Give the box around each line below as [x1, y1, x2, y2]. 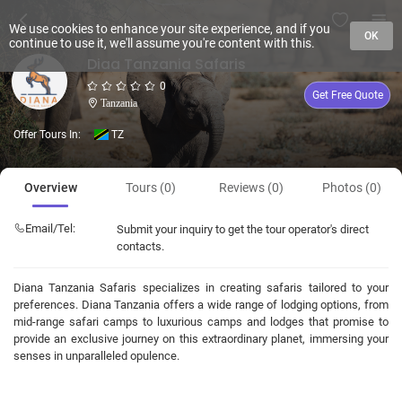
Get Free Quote [311, 89, 383, 101]
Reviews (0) [219, 180, 284, 195]
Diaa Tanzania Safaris [87, 54, 246, 74]
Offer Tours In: [13, 128, 81, 141]
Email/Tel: [25, 222, 75, 235]
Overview [23, 180, 77, 195]
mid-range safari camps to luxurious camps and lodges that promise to [13, 315, 389, 328]
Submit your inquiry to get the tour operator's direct [117, 223, 369, 236]
